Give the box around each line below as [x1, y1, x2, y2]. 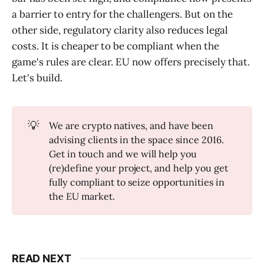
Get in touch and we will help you [48, 147, 197, 160]
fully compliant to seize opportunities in [48, 176, 225, 188]
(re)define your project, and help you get [48, 161, 228, 174]
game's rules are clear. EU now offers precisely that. [12, 55, 250, 69]
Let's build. [12, 71, 62, 85]
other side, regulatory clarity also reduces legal [12, 24, 228, 37]
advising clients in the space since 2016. [48, 133, 224, 146]
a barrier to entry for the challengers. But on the [12, 8, 233, 21]
